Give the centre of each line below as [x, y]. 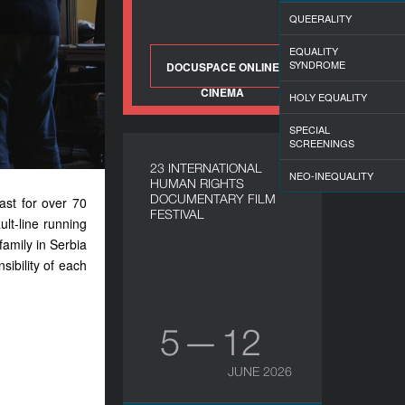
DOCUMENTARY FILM [213, 198]
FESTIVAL [177, 214]
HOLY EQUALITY [328, 97]
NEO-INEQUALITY [331, 175]
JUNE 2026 [260, 371]
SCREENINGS [322, 143]
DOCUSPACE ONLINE [222, 67]
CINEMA [222, 92]
